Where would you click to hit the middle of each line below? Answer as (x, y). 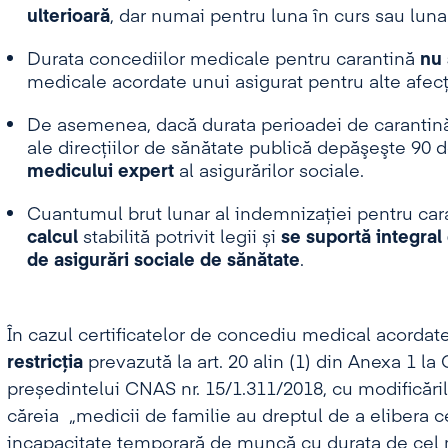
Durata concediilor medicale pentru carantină (223, 60)
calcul (54, 238)
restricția (44, 363)
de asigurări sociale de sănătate (163, 261)
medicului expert (100, 172)
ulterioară (68, 17)
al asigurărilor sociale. (268, 172)
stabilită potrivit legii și (181, 238)
